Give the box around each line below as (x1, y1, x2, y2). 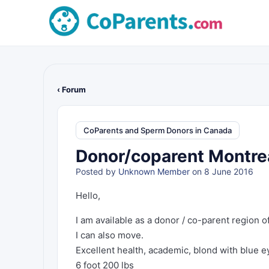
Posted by (76, 166, 118, 177)
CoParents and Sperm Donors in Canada (83, 125, 232, 135)
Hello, (76, 190, 100, 201)
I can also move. (76, 229, 144, 241)
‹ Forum (57, 85, 86, 94)
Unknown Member (118, 166, 190, 177)
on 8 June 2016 (190, 166, 253, 177)
